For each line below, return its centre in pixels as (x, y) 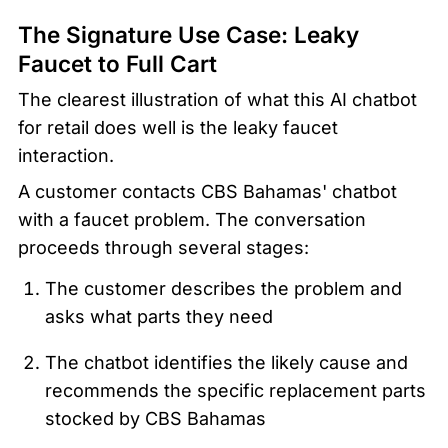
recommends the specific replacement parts (235, 391)
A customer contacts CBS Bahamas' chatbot (207, 192)
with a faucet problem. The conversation (192, 220)
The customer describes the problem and (223, 289)
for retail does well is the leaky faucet (178, 128)
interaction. (66, 156)
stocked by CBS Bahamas (155, 419)
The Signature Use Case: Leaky (188, 35)
